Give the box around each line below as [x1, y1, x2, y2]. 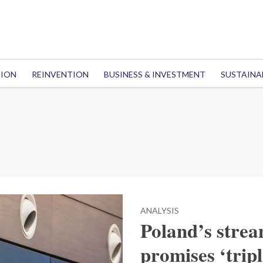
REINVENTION [31, 69, 89, 79]
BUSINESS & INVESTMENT [103, 69, 205, 79]
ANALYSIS [140, 205, 179, 215]
